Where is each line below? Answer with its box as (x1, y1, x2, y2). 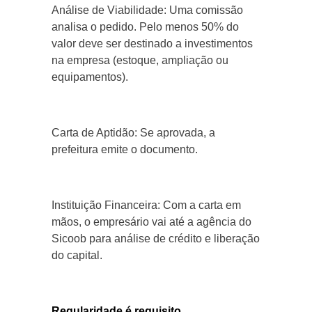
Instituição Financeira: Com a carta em (52, 199, 241, 212)
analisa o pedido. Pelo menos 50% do (52, 21, 239, 33)
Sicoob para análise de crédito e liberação (52, 233, 260, 245)
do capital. (52, 249, 102, 262)
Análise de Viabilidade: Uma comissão (52, 4, 243, 17)
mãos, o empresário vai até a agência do (52, 216, 251, 228)
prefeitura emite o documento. (52, 143, 198, 156)
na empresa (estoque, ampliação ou (52, 54, 228, 67)
